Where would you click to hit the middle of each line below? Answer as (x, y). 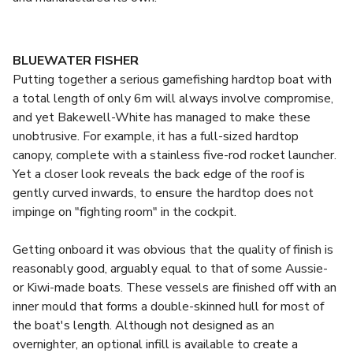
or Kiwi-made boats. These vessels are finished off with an (175, 288)
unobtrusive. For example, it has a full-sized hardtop (156, 136)
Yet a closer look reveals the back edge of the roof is (159, 174)
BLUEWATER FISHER (76, 61)
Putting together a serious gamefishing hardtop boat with (172, 80)
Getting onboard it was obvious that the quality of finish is (173, 250)
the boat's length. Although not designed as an (143, 325)
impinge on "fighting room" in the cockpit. (124, 212)
